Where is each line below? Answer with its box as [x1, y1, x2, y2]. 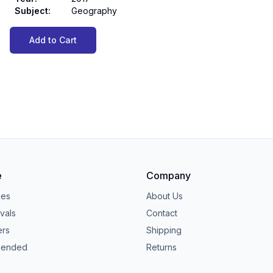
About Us [146, 190, 183, 201]
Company [146, 169, 191, 182]
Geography [71, 5, 117, 16]
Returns [146, 241, 177, 252]
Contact [146, 207, 177, 218]
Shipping [146, 224, 182, 235]
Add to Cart [29, 35, 77, 45]
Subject [15, 5, 48, 16]
